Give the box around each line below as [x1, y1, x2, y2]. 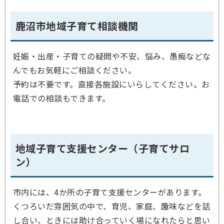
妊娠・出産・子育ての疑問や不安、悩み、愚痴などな [13, 50, 211, 62]
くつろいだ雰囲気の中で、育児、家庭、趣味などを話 [13, 200, 210, 212]
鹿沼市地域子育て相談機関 [15, 18, 138, 33]
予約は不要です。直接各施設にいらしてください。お [13, 78, 210, 90]
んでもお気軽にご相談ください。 [13, 64, 136, 76]
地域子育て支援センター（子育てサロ [15, 141, 190, 155]
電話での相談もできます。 [13, 92, 110, 104]
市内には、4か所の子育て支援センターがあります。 [13, 186, 206, 198]
